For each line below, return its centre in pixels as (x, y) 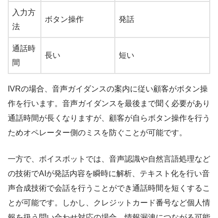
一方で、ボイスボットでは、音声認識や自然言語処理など (109, 159)
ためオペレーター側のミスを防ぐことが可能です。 (97, 133)
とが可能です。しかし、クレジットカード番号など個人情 (109, 203)
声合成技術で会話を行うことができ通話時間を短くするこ (109, 188)
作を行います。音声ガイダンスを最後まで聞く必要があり (109, 104)
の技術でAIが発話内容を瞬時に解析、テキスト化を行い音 (109, 174)
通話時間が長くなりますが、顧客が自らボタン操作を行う (109, 118)
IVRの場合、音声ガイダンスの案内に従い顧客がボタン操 (108, 89)
